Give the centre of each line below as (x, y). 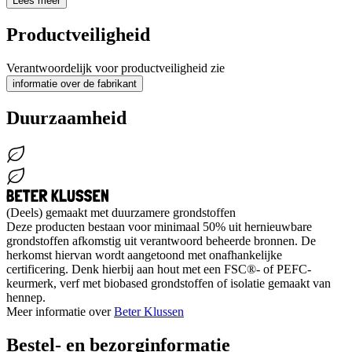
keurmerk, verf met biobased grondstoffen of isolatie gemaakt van (169, 283)
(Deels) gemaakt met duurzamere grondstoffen (121, 212)
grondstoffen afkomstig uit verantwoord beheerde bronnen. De (161, 240)
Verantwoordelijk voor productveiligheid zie (115, 68)
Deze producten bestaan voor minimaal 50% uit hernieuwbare (159, 226)
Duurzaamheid (66, 117)
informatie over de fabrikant (75, 84)
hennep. (26, 297)
